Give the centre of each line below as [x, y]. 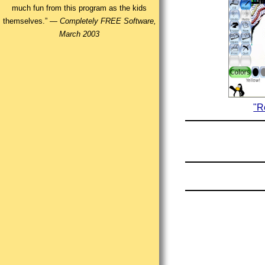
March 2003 [80, 34]
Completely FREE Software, [108, 21]
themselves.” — [31, 21]
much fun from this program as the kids [80, 8]
